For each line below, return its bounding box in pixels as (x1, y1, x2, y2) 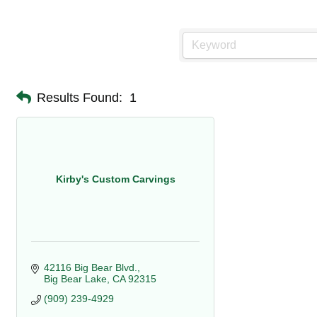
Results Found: (37, 90, 122, 105)
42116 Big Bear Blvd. (43, 262, 137, 273)
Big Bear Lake (43, 273, 107, 284)
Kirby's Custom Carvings (55, 173, 175, 185)
